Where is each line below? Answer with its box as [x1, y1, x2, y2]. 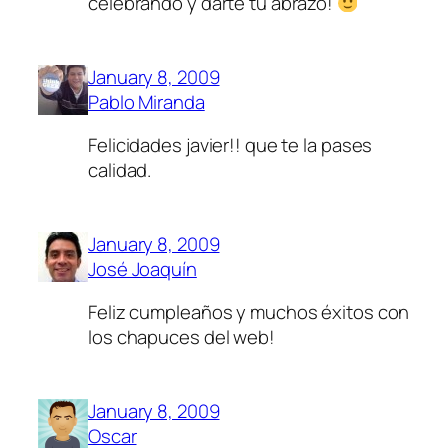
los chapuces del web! [88, 324, 275, 351]
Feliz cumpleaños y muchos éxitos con [88, 299, 410, 326]
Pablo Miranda [88, 88, 205, 115]
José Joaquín [88, 255, 197, 282]
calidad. [88, 157, 152, 184]
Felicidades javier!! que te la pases [88, 132, 373, 159]
